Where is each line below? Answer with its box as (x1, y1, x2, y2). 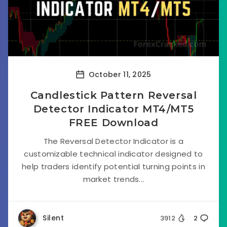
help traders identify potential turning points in (22, 161, 205, 172)
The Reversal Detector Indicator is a (43, 136, 184, 146)
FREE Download (68, 117, 159, 129)
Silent (43, 213, 64, 223)
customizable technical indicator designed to (24, 148, 203, 159)
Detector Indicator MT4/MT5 (33, 103, 194, 115)
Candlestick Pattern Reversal (30, 89, 197, 101)
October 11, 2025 (86, 69, 152, 80)
